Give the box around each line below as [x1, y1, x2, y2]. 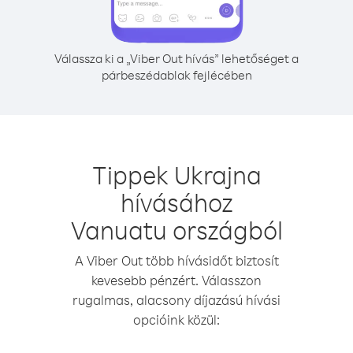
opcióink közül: [133, 311, 220, 328]
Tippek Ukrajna [91, 158, 262, 191]
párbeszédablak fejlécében [101, 67, 252, 83]
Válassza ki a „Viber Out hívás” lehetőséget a [54, 50, 299, 66]
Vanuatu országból [70, 214, 283, 246]
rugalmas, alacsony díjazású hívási [72, 292, 281, 308]
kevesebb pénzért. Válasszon [91, 272, 262, 288]
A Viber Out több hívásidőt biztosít [74, 252, 279, 269]
